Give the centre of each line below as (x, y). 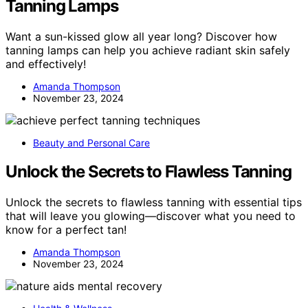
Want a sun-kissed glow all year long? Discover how (141, 36)
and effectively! (46, 64)
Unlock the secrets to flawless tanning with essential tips (154, 202)
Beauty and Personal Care (91, 142)
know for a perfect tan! (66, 230)
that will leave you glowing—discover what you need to (151, 216)
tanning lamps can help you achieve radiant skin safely (148, 50)
